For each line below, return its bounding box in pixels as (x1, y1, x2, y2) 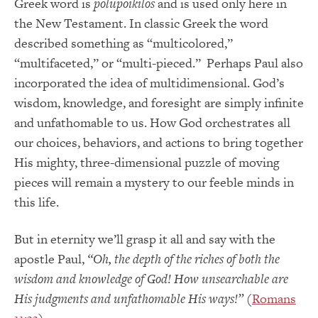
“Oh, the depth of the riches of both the (87, 250, 280, 268)
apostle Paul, (14, 250, 87, 268)
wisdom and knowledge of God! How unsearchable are (14, 270, 288, 288)
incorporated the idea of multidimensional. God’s (14, 74, 285, 92)
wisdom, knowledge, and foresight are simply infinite (14, 94, 304, 112)
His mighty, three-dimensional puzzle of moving (14, 153, 280, 172)
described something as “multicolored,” (14, 34, 233, 53)
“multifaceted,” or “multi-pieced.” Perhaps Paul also (14, 54, 303, 72)
